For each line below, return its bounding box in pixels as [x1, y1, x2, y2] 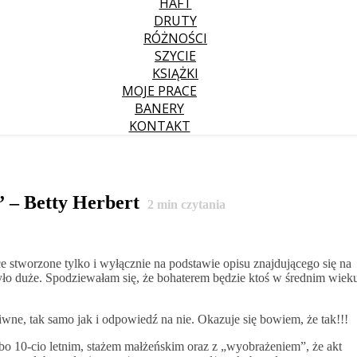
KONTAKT [128, 117, 190, 135]
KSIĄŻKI [152, 65, 198, 82]
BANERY [135, 100, 184, 117]
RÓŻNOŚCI [143, 29, 207, 47]
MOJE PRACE [122, 82, 197, 100]
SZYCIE [155, 47, 196, 65]
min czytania [154, 197, 226, 211]
